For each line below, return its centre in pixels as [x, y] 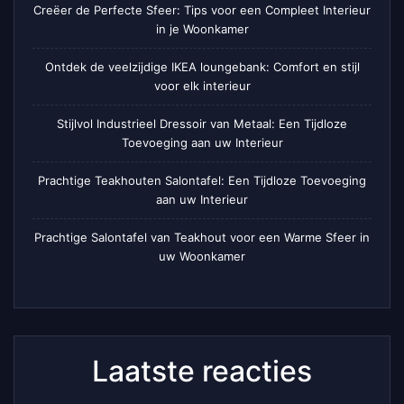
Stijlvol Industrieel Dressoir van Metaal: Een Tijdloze [202, 124]
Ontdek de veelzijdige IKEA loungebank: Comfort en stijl [202, 67]
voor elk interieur [202, 86]
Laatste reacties [202, 372]
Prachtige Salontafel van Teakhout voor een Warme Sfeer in [202, 238]
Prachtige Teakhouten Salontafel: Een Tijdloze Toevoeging [202, 181]
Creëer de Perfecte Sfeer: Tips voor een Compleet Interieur [202, 10]
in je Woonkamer [202, 29]
